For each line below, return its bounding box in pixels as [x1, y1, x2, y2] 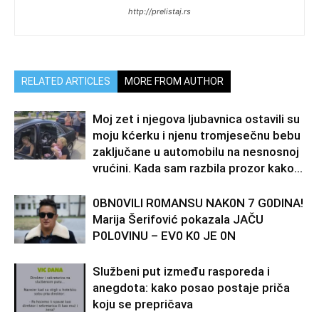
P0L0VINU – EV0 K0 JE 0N [93, 228, 236, 243]
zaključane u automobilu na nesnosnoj [93, 144, 299, 159]
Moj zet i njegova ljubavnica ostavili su [93, 111, 300, 126]
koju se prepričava [93, 296, 193, 311]
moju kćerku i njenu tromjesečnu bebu [93, 127, 300, 142]
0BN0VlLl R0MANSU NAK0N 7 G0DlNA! [93, 195, 303, 210]
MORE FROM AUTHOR [125, 75, 224, 87]
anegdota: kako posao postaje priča [93, 280, 290, 295]
